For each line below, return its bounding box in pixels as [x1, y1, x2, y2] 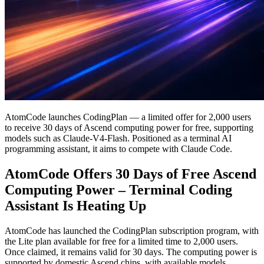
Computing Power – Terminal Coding [5, 181, 232, 197]
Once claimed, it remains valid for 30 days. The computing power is [5, 246, 257, 257]
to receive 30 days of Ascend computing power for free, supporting [5, 122, 253, 133]
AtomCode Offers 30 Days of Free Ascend [5, 166, 256, 181]
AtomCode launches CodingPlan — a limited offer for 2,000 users [5, 111, 251, 122]
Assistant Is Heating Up [5, 197, 146, 213]
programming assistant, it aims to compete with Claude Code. [5, 143, 232, 154]
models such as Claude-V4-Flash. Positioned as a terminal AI [5, 133, 232, 143]
